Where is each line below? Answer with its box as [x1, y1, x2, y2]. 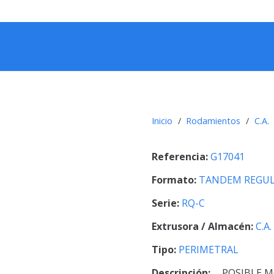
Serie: [152, 196, 182, 210]
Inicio [152, 115, 172, 127]
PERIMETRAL [179, 242, 239, 256]
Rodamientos [186, 115, 241, 127]
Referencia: [152, 149, 210, 163]
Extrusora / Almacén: [152, 219, 256, 233]
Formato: [152, 172, 199, 187]
